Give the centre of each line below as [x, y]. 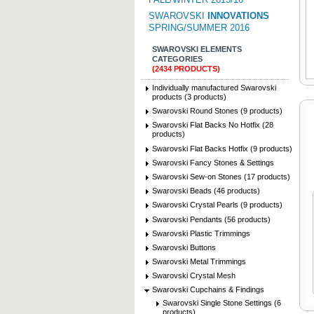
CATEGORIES [177, 59]
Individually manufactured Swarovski [214, 88]
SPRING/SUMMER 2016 [199, 28]
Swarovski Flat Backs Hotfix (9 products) [222, 148]
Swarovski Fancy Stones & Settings [213, 162]
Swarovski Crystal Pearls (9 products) [217, 205]
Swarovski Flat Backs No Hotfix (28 [213, 125]
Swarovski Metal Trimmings [199, 262]
